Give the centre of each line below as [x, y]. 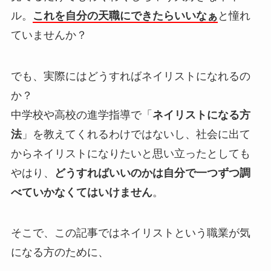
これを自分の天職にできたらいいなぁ [125, 15]
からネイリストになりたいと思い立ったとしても [130, 153]
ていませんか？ [49, 35]
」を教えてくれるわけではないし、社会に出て [136, 134]
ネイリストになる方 [201, 115]
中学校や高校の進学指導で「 [81, 115]
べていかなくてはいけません [81, 192]
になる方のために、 [60, 253]
